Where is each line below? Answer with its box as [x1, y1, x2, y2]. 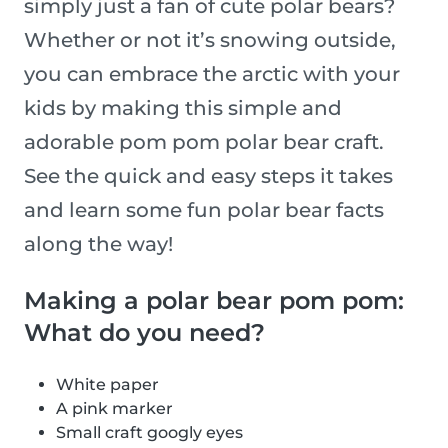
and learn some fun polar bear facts [24, 198, 384, 223]
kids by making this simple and [24, 96, 342, 121]
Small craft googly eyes [56, 423, 243, 443]
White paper [56, 375, 159, 395]
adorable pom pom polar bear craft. [24, 130, 384, 155]
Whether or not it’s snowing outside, [24, 28, 396, 53]
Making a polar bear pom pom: [24, 286, 404, 316]
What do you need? [24, 318, 265, 348]
